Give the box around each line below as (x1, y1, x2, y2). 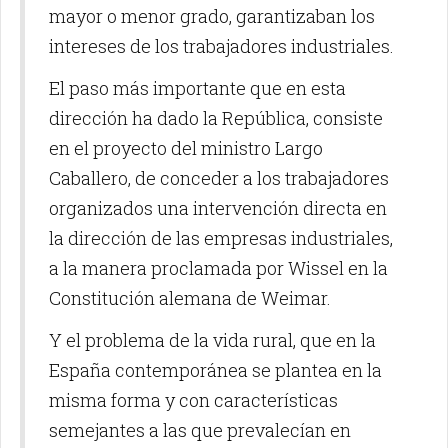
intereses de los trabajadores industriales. (49, 33, 394, 58)
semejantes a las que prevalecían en (49, 417, 351, 442)
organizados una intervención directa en (49, 195, 387, 220)
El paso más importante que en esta (49, 75, 346, 100)
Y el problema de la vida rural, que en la (49, 327, 376, 352)
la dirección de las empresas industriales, (49, 225, 393, 250)
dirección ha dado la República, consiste (49, 105, 383, 130)
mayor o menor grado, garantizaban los (49, 3, 375, 28)
